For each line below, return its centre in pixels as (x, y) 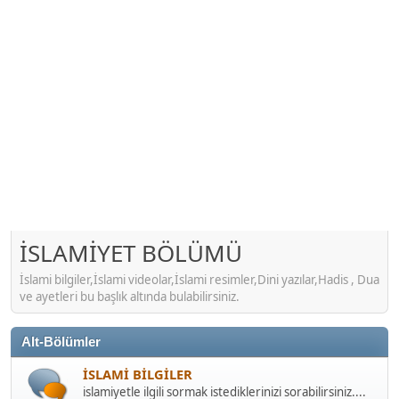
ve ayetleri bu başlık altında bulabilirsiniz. (130, 296)
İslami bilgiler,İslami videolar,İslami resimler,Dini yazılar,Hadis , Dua (199, 279)
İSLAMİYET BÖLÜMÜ (131, 253)
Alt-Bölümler (61, 342)
